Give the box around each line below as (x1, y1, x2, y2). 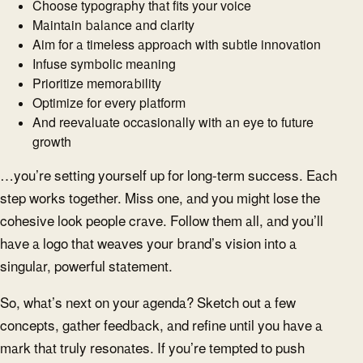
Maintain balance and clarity (32, 16, 194, 33)
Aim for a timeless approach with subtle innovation (32, 36, 321, 53)
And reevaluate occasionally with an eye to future (32, 113, 314, 130)
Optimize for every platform (32, 94, 186, 111)
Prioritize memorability (32, 75, 161, 92)
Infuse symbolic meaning (32, 55, 176, 72)
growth (32, 133, 71, 150)
